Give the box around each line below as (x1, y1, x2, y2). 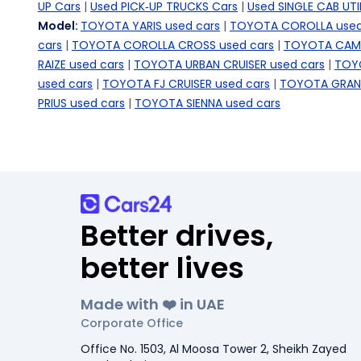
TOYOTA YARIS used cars (81, 18, 220, 34)
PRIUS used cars (38, 95, 125, 111)
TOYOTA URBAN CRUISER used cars (134, 56, 325, 73)
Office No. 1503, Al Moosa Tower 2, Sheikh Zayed (81, 341, 346, 357)
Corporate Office (81, 315, 183, 331)
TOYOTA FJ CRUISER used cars (102, 76, 270, 92)
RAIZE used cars (38, 56, 124, 73)
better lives (81, 247, 244, 288)
